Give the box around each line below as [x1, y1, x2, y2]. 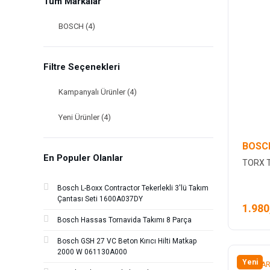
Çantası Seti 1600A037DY [57, 195, 143, 203]
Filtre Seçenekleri [43, 61, 120, 72]
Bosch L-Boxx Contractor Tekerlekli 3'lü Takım [57, 184, 209, 192]
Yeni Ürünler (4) [58, 113, 111, 122]
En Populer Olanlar [43, 152, 123, 163]
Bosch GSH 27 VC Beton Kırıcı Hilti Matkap [57, 237, 196, 245]
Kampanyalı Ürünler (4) [58, 87, 137, 96]
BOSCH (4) [58, 22, 95, 31]
